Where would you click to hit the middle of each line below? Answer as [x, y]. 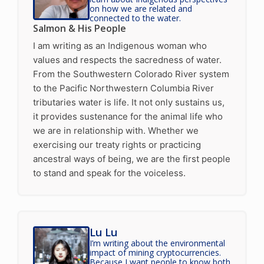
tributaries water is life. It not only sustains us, [128, 102]
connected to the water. [135, 18]
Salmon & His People [79, 28]
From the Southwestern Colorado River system [131, 74]
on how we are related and [141, 8]
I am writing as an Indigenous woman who [120, 45]
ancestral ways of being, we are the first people [131, 159]
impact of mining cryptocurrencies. [155, 252]
